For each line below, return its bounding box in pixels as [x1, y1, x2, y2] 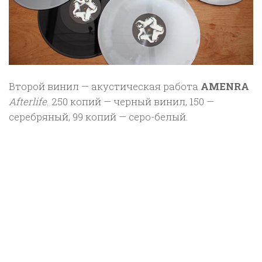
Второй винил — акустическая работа [9, 79, 201, 93]
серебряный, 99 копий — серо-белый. [9, 109, 188, 123]
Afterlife [9, 94, 47, 108]
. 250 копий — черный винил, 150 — [47, 94, 214, 108]
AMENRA [201, 79, 249, 93]
